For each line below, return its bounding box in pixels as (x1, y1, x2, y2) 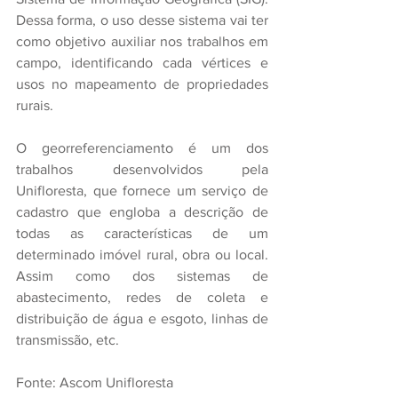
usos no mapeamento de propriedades (16, 76, 268, 92)
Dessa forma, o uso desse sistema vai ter (16, 12, 268, 28)
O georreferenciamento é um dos (16, 139, 268, 155)
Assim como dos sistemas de (16, 267, 268, 283)
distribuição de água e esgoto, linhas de (16, 310, 268, 326)
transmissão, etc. (16, 331, 119, 347)
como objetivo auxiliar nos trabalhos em (16, 33, 268, 49)
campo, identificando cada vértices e (16, 54, 268, 70)
